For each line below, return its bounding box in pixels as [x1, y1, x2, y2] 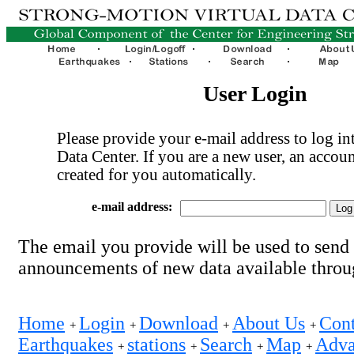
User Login [203, 81, 307, 106]
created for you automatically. [57, 165, 256, 183]
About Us [232, 312, 305, 333]
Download [139, 312, 218, 333]
